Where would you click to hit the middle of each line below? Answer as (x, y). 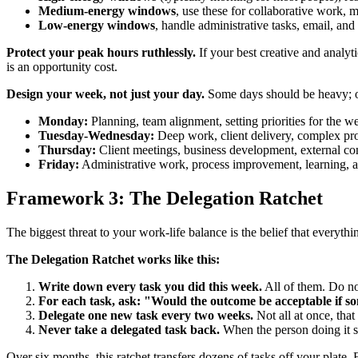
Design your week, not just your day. (105, 94)
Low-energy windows (97, 26)
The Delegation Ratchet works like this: (113, 259)
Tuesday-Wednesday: (96, 136)
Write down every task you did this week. (150, 286)
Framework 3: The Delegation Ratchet (165, 198)
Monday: (63, 121)
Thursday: (67, 150)
